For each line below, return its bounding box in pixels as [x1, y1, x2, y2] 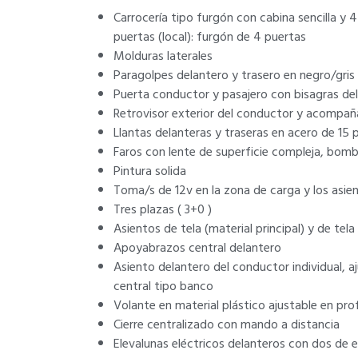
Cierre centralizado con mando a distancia [113, 314, 340, 335]
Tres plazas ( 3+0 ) [113, 199, 212, 220]
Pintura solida [113, 161, 186, 181]
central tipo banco [113, 276, 213, 296]
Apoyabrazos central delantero [113, 237, 281, 258]
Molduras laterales [113, 46, 213, 66]
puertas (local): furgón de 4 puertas [113, 26, 306, 47]
